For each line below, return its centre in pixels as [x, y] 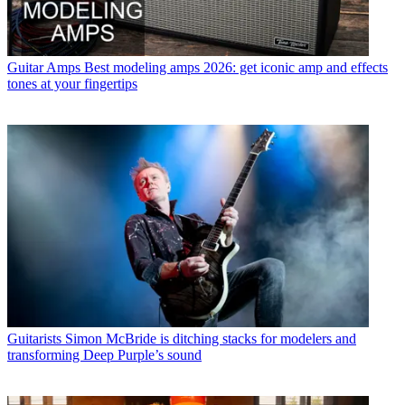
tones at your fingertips [72, 83]
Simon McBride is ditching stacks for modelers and [211, 339]
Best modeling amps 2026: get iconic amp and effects [236, 67]
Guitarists [34, 339]
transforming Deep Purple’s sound [104, 355]
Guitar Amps [44, 67]
